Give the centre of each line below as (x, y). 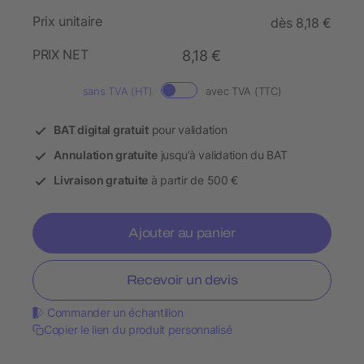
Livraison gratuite (101, 180)
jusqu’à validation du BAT (222, 155)
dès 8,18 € (301, 23)
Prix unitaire (67, 22)
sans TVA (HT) (117, 91)
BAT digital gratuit (101, 130)
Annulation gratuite (106, 155)
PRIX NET (61, 55)
